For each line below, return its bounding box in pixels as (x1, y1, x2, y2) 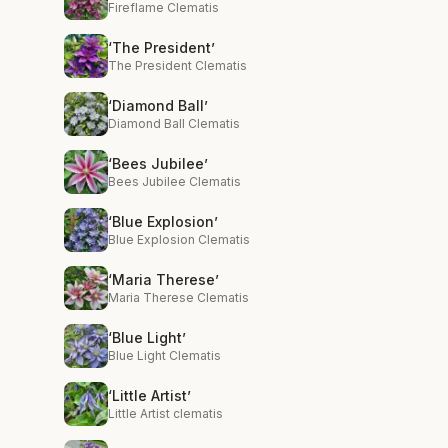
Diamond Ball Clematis (108, 116, 240, 131)
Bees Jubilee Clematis (108, 174, 241, 189)
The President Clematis (108, 58, 247, 73)
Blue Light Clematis (108, 348, 221, 363)
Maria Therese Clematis (108, 290, 249, 305)
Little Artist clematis (108, 406, 223, 421)
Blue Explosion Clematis (108, 232, 250, 247)
